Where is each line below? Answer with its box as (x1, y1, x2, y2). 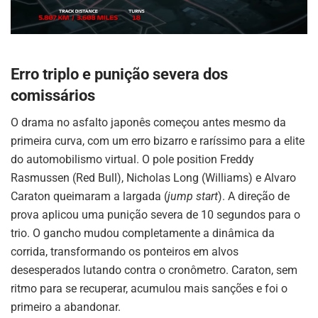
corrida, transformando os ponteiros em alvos (11, 245, 238, 259)
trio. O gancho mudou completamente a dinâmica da (11, 226, 275, 241)
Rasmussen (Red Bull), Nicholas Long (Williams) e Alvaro (11, 171, 296, 185)
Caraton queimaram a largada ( (11, 190, 168, 204)
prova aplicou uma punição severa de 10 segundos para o (11, 208, 300, 222)
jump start (168, 190, 218, 204)
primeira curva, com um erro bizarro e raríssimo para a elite (11, 134, 305, 148)
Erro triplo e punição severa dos (11, 65, 228, 83)
